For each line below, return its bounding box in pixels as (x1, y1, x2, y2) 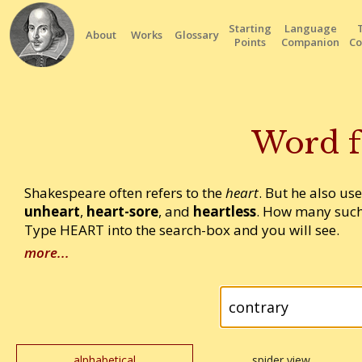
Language (284, 21, 337, 36)
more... (24, 243, 69, 263)
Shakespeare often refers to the (24, 183, 225, 203)
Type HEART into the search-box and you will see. (24, 221, 339, 240)
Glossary (175, 27, 219, 42)
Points (234, 35, 266, 49)
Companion (281, 35, 339, 49)
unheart (24, 202, 80, 221)
